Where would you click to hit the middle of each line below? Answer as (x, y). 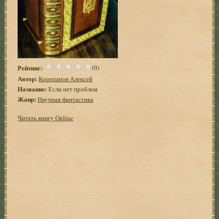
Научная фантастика (66, 99)
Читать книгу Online (46, 118)
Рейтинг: (30, 67)
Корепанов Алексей (66, 78)
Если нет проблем (72, 89)
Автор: (28, 78)
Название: (33, 88)
